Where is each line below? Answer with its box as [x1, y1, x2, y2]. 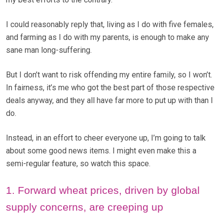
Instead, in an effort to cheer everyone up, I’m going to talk [6, 133, 206, 143]
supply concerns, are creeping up [6, 201, 163, 213]
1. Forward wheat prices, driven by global [6, 184, 200, 196]
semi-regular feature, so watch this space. [6, 159, 150, 169]
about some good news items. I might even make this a [6, 146, 196, 156]
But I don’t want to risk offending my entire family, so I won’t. [6, 70, 212, 80]
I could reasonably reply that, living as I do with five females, [6, 20, 214, 30]
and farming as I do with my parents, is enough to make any [6, 33, 209, 42]
